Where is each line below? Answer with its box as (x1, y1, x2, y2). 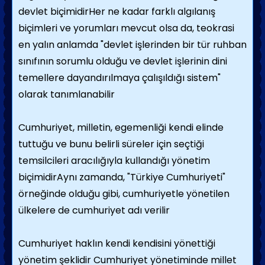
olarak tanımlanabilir (18, 88, 115, 101)
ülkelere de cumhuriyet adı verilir (18, 203, 170, 217)
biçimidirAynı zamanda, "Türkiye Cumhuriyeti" (18, 170, 225, 184)
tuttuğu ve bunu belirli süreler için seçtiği (18, 137, 204, 151)
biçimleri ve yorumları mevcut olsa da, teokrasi (18, 21, 234, 35)
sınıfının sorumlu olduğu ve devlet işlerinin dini (18, 54, 227, 68)
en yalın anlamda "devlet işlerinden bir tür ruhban (18, 38, 247, 51)
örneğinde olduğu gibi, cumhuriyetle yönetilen (18, 187, 230, 201)
